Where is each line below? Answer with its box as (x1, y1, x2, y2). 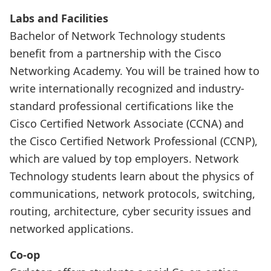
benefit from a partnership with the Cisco (10, 45, 221, 60)
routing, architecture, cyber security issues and (10, 203, 251, 218)
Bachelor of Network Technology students (10, 28, 226, 43)
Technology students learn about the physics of (10, 168, 253, 183)
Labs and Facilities (10, 10, 108, 25)
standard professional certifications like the (10, 98, 233, 113)
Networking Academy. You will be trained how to (10, 63, 260, 78)
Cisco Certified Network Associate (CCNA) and (10, 116, 244, 131)
